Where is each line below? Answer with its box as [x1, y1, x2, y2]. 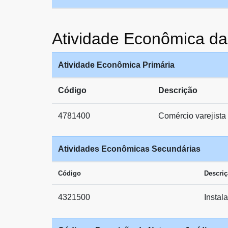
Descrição [158, 86, 197, 95]
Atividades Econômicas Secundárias [58, 145, 201, 153]
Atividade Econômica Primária [58, 61, 175, 69]
